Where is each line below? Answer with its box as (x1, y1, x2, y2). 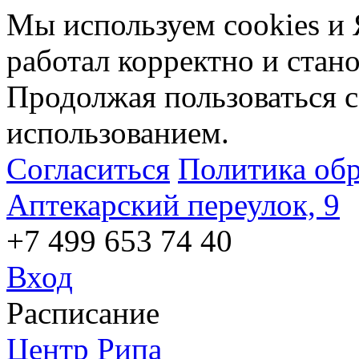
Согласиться (6, 151, 170, 186)
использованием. (6, 115, 229, 150)
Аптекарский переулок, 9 (6, 188, 340, 222)
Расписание (6, 296, 159, 330)
